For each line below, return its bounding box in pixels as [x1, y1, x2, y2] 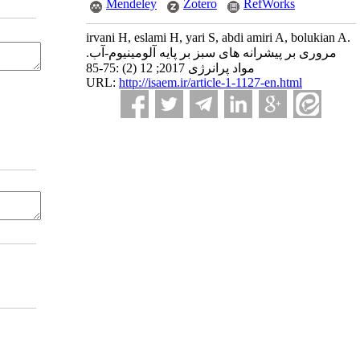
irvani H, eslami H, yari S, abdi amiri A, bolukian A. [86, 31, 350, 44]
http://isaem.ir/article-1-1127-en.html [119, 76, 302, 89]
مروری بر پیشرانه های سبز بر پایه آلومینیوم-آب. [86, 46, 337, 59]
